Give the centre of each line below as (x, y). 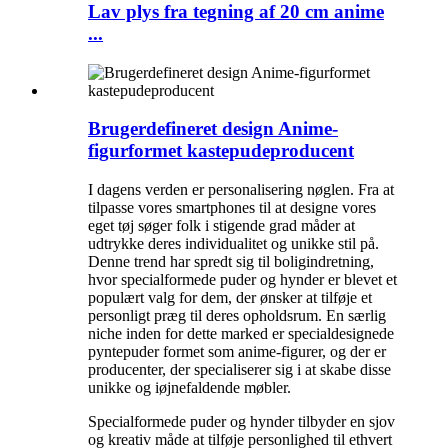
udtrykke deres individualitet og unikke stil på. (233, 243)
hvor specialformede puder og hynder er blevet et (242, 279)
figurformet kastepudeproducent (221, 151)
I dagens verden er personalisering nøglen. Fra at (241, 189)
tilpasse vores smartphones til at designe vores (232, 207)
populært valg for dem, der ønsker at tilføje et (230, 297)
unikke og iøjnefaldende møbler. (189, 387)
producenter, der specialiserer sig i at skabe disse (239, 369)
